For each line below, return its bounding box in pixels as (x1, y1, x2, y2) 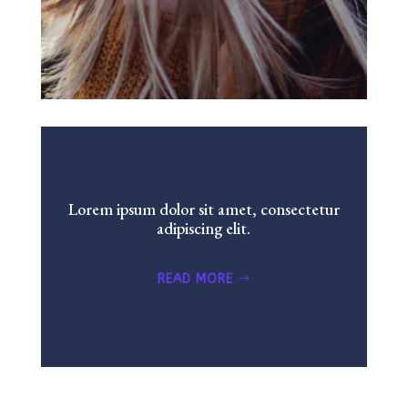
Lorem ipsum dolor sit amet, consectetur (67, 199, 340, 220)
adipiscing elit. (157, 218, 251, 240)
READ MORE (158, 271, 234, 288)
